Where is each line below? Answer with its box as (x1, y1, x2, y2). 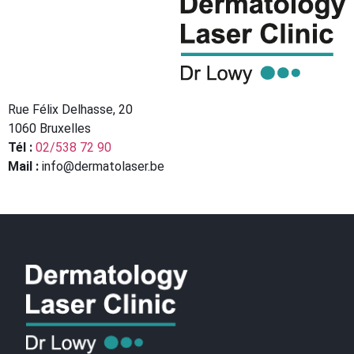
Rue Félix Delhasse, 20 (8, 101, 133, 117)
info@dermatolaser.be (39, 158, 164, 174)
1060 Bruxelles (8, 120, 91, 136)
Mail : (8, 158, 39, 174)
